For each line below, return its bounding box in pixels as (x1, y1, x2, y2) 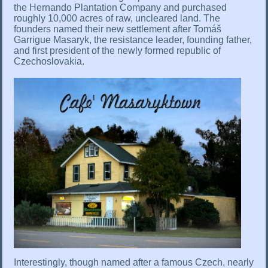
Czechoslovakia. (14, 56, 84, 67)
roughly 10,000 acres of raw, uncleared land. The (14, 13, 220, 24)
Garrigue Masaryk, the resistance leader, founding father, (14, 35, 252, 45)
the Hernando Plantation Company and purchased (14, 2, 227, 13)
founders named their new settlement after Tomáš (14, 24, 221, 35)
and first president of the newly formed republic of (14, 45, 221, 56)
